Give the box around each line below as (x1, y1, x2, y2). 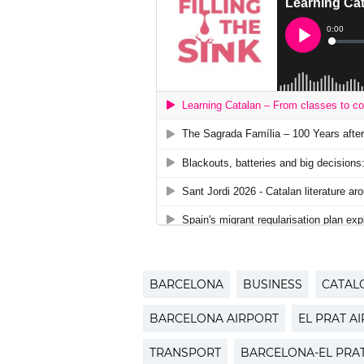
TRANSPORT (149, 345, 221, 361)
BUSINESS (243, 277, 302, 292)
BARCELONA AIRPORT (149, 311, 279, 327)
